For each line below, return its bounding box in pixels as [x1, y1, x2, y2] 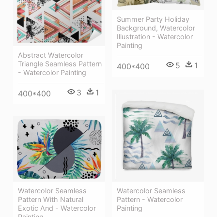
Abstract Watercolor [18, 50, 83, 59]
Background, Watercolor [117, 23, 195, 32]
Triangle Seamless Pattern [18, 59, 102, 68]
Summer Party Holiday [117, 15, 189, 23]
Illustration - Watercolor [117, 32, 193, 41]
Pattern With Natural [18, 195, 83, 203]
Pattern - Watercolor [117, 195, 183, 204]
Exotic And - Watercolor [18, 203, 96, 212]
